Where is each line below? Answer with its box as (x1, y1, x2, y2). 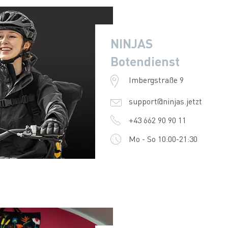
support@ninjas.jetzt (128, 96, 202, 106)
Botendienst (110, 53, 180, 69)
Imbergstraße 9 (128, 74, 184, 85)
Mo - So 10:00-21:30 (128, 133, 197, 144)
